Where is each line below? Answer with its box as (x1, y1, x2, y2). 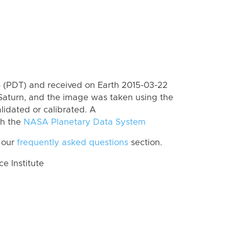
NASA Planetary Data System (24, 118, 146, 126)
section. (128, 139, 162, 147)
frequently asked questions (17, 139, 128, 147)
